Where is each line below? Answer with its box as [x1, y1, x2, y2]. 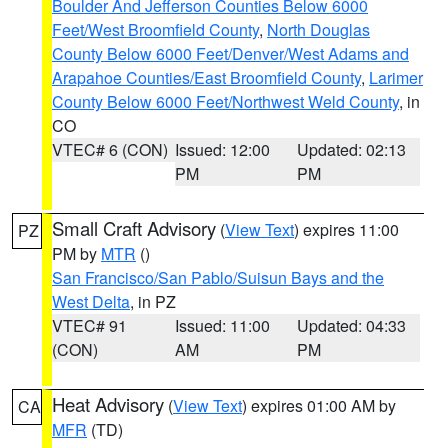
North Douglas [267, 18, 370, 41]
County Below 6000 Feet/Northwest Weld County [52, 90, 399, 113]
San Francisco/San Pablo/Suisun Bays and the [52, 266, 384, 289]
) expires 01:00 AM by [242, 394, 396, 417]
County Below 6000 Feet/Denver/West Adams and [52, 42, 409, 65]
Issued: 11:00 [174, 314, 270, 337]
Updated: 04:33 [297, 314, 407, 337]
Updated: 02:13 [297, 138, 407, 161]
